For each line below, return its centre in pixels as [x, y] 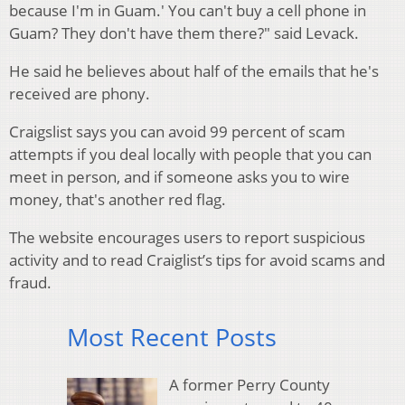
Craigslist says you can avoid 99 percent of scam [177, 132]
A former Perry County [249, 384]
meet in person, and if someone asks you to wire [179, 177]
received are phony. [80, 94]
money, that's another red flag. [118, 200]
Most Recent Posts [172, 337]
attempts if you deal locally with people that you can [190, 155]
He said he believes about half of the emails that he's [194, 71]
